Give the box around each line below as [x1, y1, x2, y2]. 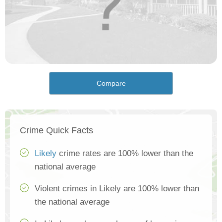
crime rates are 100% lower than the [56, 149, 193, 159]
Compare [96, 79, 126, 88]
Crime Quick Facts [20, 125, 93, 136]
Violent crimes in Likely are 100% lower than [35, 184, 199, 194]
